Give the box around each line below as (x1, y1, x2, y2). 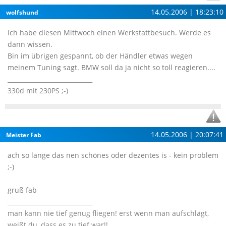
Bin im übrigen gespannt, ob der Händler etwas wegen (8, 51, 193, 61)
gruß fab (8, 185, 37, 195)
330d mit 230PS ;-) (8, 86, 68, 95)
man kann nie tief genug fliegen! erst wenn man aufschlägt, (8, 208, 209, 218)
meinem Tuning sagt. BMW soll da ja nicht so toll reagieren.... (8, 63, 215, 72)
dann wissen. (8, 39, 52, 49)
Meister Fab (6, 131, 41, 139)
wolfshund (6, 8, 38, 17)
